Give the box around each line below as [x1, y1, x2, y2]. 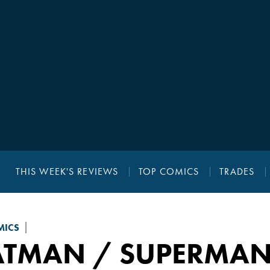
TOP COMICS [139, 166, 199, 178]
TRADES [219, 166, 255, 178]
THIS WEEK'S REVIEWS [15, 166, 119, 178]
